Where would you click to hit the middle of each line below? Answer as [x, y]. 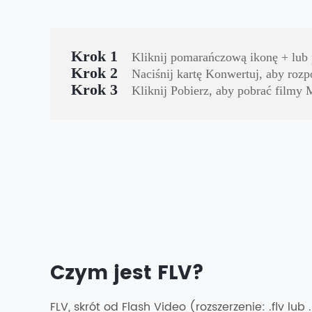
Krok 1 [94, 56]
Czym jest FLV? [127, 274]
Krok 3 [94, 89]
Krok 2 [94, 73]
